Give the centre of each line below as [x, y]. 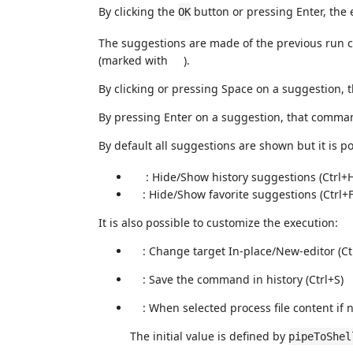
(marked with [135, 60]
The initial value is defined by [209, 336]
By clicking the [138, 11]
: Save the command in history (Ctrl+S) [243, 279]
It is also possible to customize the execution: [218, 222]
